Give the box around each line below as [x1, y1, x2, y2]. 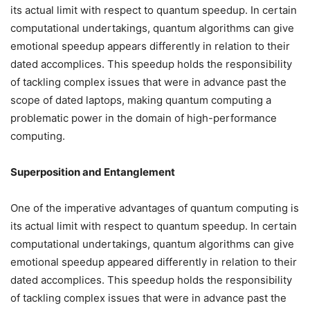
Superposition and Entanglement [10, 165, 175, 179]
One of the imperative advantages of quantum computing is [10, 201, 299, 215]
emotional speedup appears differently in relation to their [10, 39, 290, 53]
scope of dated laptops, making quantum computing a [10, 93, 271, 107]
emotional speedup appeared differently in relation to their [10, 255, 297, 269]
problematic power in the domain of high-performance [10, 111, 277, 125]
